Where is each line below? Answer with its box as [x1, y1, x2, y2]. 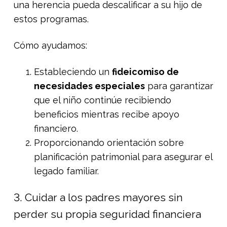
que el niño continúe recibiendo [34, 94, 171, 105]
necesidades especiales [34, 80, 145, 91]
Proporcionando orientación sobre [34, 137, 184, 148]
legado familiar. [34, 165, 99, 176]
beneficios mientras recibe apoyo [34, 108, 179, 120]
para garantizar [145, 80, 213, 91]
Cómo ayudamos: [14, 40, 87, 51]
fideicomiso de [112, 66, 179, 77]
